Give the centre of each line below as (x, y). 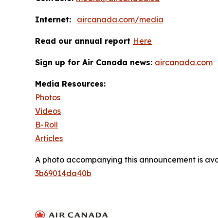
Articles (49, 138)
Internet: (53, 19)
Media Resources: (70, 83)
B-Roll (46, 124)
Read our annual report (84, 41)
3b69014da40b (63, 173)
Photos (48, 97)
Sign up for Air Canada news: (95, 62)
